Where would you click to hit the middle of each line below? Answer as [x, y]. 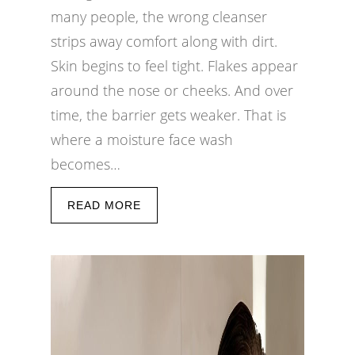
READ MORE [104, 205]
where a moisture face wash [142, 139]
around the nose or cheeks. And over [172, 90]
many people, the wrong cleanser [159, 17]
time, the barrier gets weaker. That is [168, 115]
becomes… [86, 164]
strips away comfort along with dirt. [164, 41]
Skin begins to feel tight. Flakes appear [174, 66]
